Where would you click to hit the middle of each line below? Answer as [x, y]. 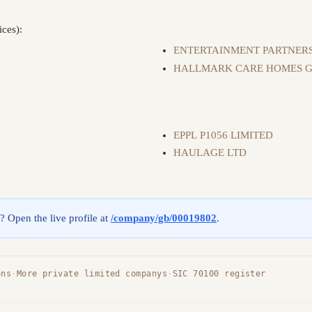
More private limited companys [92, 274]
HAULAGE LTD [210, 153]
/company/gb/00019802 [164, 218]
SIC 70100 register [219, 274]
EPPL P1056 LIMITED [224, 135]
